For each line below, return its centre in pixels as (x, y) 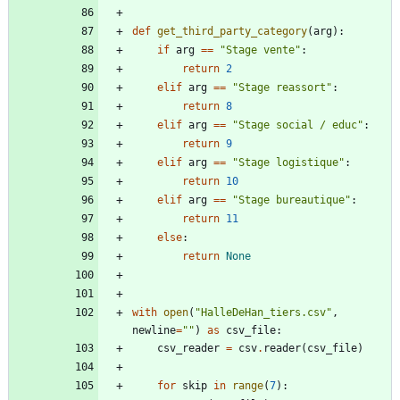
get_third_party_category (232, 31)
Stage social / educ (298, 125)
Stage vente (260, 50)
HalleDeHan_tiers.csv (263, 312)
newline (154, 330)
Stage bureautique (292, 200)
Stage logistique (288, 162)
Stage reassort (282, 87)
